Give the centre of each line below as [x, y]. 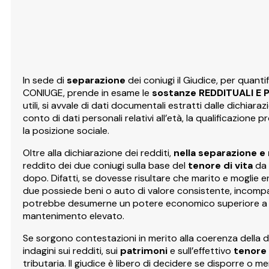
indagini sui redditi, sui [71, 250]
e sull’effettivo [201, 250]
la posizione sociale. [66, 130]
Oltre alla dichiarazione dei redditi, [98, 153]
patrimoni [144, 250]
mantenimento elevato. [74, 216]
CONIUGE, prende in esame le [87, 92]
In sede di [45, 80]
